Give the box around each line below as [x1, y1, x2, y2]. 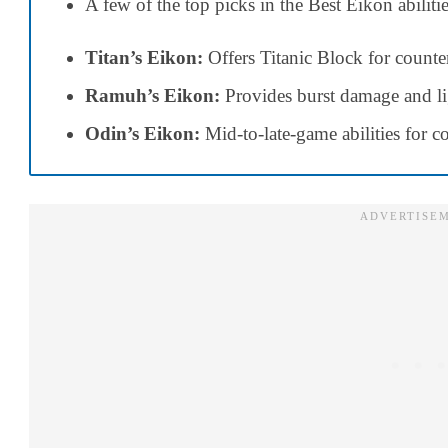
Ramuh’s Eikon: [85, 84, 220, 106]
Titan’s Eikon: [85, 46, 203, 68]
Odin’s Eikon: [85, 122, 200, 144]
